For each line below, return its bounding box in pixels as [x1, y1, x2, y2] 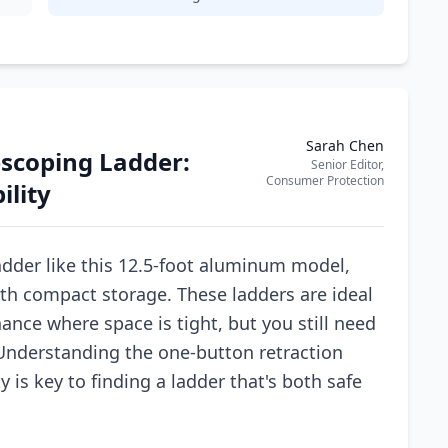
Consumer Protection [266, 172, 384, 189]
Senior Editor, [311, 156, 384, 173]
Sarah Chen [306, 136, 384, 155]
